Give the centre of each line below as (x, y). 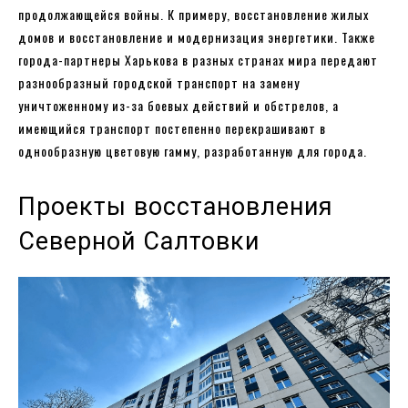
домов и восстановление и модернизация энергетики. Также (197, 36)
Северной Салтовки (139, 241)
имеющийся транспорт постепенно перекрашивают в (172, 127)
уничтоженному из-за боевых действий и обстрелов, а (178, 105)
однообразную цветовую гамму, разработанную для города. (193, 150)
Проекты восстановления (176, 206)
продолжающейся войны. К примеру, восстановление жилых (194, 14)
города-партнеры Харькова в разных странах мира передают (198, 59)
